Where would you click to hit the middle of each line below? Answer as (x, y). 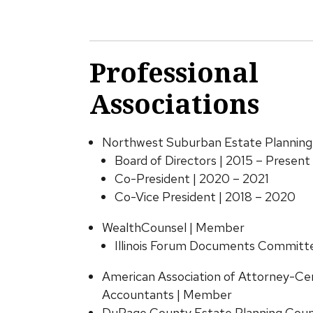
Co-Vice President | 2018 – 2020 (205, 197)
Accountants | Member (167, 294)
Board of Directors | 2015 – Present (212, 160)
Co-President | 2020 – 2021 (191, 179)
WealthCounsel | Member (173, 227)
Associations (174, 103)
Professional (174, 72)
